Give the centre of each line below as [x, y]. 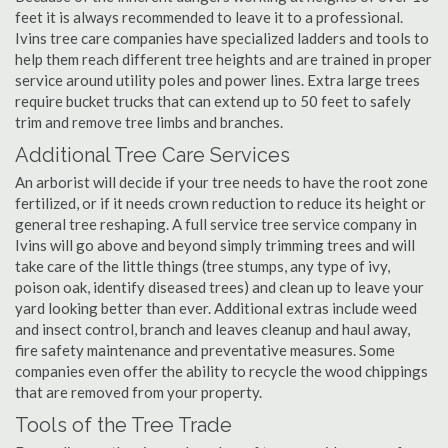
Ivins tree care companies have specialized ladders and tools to [222, 38]
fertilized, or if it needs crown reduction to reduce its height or [220, 203]
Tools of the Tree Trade [123, 425]
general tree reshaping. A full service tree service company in [216, 224]
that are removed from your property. [138, 392]
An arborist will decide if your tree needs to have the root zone [221, 182]
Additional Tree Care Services [152, 155]
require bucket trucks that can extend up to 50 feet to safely [213, 101]
